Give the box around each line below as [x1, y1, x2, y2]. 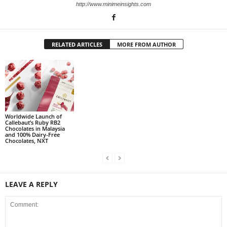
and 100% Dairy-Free [5, 131, 60, 138]
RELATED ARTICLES [51, 41, 102, 49]
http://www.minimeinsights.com [76, 1, 151, 8]
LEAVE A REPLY [5, 179, 58, 189]
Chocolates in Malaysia [5, 125, 65, 132]
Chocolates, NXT [5, 137, 48, 144]
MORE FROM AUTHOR [117, 41, 176, 49]
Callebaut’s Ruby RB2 [5, 119, 60, 126]
